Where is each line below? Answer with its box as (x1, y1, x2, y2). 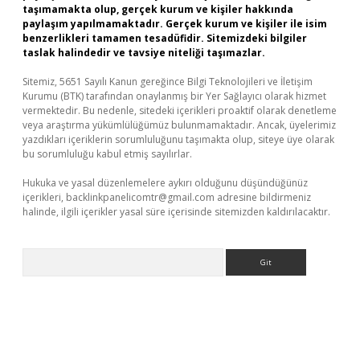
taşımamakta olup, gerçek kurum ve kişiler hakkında (22, 2, 293, 16)
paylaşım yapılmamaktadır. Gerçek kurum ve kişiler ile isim (22, 17, 327, 31)
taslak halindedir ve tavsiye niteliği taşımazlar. (22, 46, 265, 59)
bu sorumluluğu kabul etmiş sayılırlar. (22, 147, 192, 161)
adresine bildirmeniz (215, 190, 311, 204)
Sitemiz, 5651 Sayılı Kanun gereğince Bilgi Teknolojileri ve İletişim (22, 75, 313, 88)
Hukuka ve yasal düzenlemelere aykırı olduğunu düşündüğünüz (22, 176, 308, 190)
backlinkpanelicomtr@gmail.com (66, 190, 215, 204)
